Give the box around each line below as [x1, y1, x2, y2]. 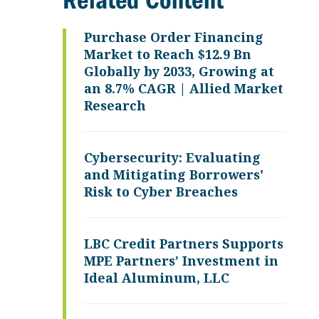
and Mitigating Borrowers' [84, 166, 263, 183]
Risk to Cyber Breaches [84, 183, 238, 200]
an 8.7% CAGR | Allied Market [84, 80, 283, 97]
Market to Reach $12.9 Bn [84, 46, 251, 63]
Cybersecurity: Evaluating [84, 149, 261, 166]
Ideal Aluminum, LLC [84, 269, 229, 286]
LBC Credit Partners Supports [84, 235, 283, 252]
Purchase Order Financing [84, 28, 263, 46]
